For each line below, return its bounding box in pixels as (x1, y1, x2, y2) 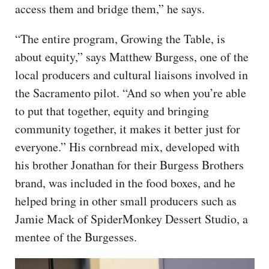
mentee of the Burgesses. (15, 229, 141, 246)
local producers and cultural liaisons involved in (15, 67, 248, 83)
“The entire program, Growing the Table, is (15, 31, 225, 47)
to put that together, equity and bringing (15, 103, 209, 119)
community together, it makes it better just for (15, 121, 240, 138)
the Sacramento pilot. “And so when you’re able (15, 85, 246, 101)
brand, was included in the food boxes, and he (15, 175, 235, 192)
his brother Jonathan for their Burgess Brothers (15, 157, 244, 174)
